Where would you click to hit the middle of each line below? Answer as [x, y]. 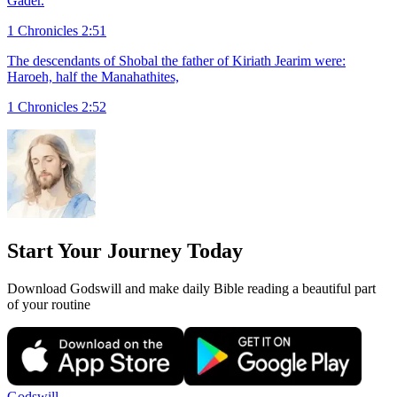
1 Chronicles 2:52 [57, 107]
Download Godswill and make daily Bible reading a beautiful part [191, 289]
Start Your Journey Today [125, 251]
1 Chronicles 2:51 [57, 31]
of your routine [49, 305]
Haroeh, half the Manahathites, [93, 77]
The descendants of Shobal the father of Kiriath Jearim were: [176, 61]
